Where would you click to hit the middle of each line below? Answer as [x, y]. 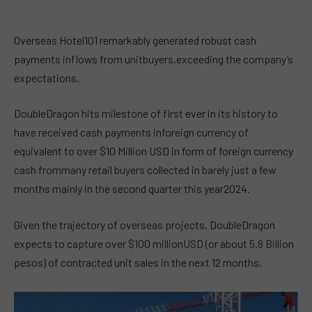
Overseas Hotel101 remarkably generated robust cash [135, 40]
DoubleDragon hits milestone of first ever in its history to [146, 114]
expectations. [47, 77]
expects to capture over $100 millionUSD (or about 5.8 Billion [154, 243]
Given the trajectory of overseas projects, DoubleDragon [145, 224]
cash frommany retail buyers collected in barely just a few [145, 170]
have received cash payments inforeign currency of [131, 132]
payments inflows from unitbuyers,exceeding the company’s [154, 58]
